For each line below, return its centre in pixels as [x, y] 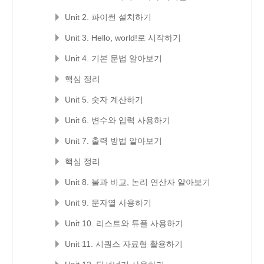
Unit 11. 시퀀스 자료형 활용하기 [124, 244]
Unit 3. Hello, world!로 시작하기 [123, 38]
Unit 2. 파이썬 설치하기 [108, 17]
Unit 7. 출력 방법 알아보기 [113, 141]
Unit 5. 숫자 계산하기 [104, 100]
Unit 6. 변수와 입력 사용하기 [118, 120]
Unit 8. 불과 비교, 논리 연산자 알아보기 [138, 182]
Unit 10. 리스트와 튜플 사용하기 [124, 223]
